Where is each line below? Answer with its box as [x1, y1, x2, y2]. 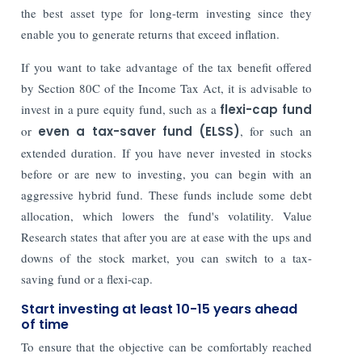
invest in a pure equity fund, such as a [21, 100, 221, 117]
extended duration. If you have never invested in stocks [21, 144, 312, 161]
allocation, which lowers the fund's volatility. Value [21, 207, 312, 224]
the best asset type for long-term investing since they [21, 4, 312, 21]
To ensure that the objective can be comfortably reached [21, 338, 312, 355]
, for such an [239, 122, 313, 139]
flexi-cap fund [220, 100, 313, 118]
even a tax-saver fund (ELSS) [38, 122, 240, 140]
